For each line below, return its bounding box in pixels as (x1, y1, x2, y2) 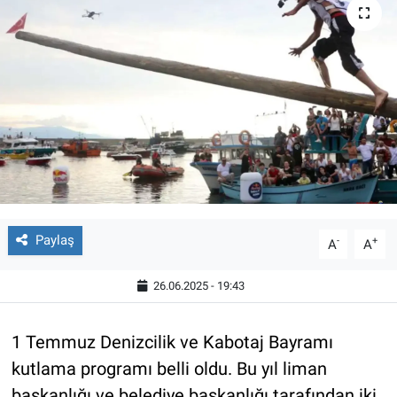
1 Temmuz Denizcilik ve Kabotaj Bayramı (11, 331, 333, 354)
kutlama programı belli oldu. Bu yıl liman (11, 358, 327, 380)
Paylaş (35, 232, 74, 249)
